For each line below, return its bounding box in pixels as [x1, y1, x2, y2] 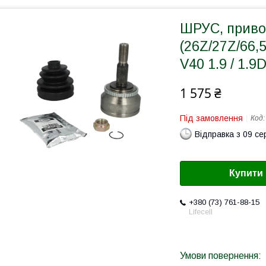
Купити [229, 168, 263, 179]
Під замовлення [180, 113, 243, 123]
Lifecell [189, 207, 213, 217]
